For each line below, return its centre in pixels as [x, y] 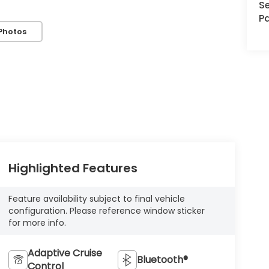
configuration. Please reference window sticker [106, 211]
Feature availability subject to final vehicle [96, 199]
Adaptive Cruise [65, 253]
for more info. [37, 223]
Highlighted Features [73, 168]
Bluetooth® [163, 260]
